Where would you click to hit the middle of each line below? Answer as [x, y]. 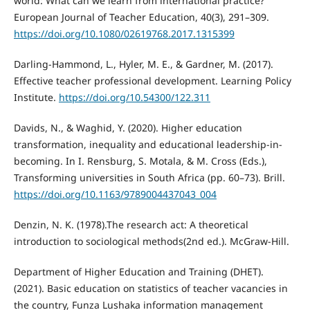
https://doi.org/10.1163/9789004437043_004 [115, 194]
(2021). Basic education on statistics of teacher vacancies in [151, 289]
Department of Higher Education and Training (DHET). [138, 272]
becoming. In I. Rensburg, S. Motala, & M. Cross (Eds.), [140, 161]
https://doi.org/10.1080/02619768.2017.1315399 [124, 34]
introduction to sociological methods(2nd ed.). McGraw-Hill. [151, 241]
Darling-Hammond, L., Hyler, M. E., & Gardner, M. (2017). [143, 64]
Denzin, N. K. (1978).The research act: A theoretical [131, 225]
